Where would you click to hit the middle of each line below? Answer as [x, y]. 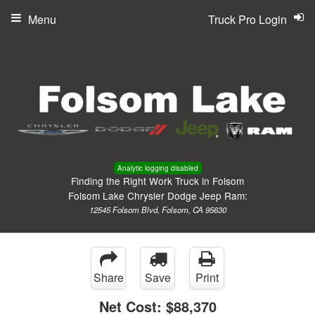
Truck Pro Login [247, 19]
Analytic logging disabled [157, 168]
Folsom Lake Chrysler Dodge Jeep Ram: [157, 195]
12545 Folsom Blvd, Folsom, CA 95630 [157, 209]
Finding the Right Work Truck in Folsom [157, 180]
